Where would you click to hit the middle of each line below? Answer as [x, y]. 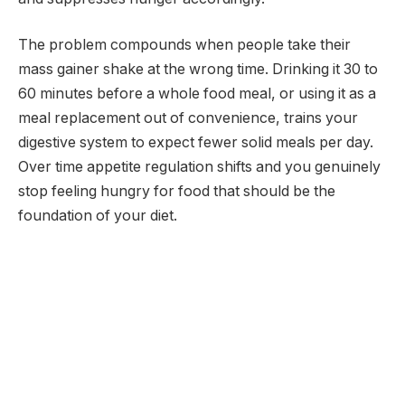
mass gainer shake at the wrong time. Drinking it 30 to [198, 70]
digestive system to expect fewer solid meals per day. [196, 143]
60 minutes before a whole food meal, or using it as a [197, 94]
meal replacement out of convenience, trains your [188, 118]
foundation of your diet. [98, 216]
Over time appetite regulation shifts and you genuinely [199, 167]
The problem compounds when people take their [184, 45]
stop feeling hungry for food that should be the [177, 192]
